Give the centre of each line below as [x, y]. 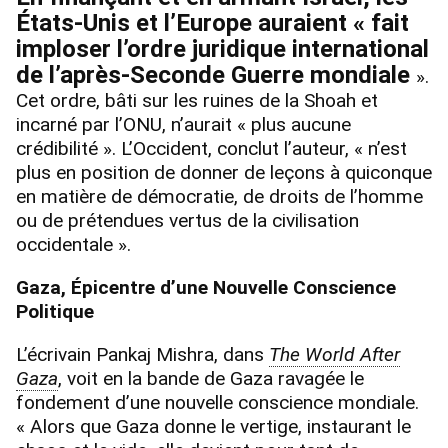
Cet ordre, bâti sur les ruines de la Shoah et [197, 100]
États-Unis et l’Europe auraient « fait [212, 22]
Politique [55, 312]
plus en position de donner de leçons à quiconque [224, 172]
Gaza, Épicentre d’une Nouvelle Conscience [206, 288]
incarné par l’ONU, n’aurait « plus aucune [183, 124]
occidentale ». [73, 244]
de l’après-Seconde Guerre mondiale [216, 74]
